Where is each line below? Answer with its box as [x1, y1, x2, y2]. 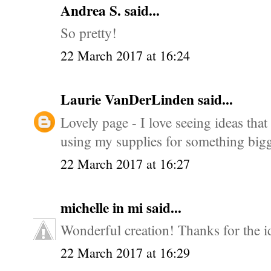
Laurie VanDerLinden [60, 89, 198, 110]
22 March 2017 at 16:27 [60, 154, 190, 172]
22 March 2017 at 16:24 [60, 47, 190, 65]
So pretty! [60, 23, 117, 43]
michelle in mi [60, 197, 146, 218]
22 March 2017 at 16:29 [60, 244, 190, 262]
